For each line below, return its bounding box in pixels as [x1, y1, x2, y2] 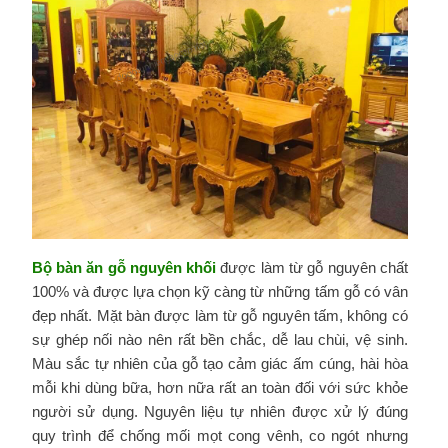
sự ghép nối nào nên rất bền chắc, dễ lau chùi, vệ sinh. [31, 330, 408, 348]
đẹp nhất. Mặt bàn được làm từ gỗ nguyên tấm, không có [31, 306, 408, 324]
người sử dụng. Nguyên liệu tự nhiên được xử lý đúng [31, 402, 408, 420]
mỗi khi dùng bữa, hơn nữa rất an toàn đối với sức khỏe [31, 378, 408, 396]
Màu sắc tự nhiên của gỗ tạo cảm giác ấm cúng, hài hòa [31, 354, 408, 372]
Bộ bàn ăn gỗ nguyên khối [31, 258, 217, 276]
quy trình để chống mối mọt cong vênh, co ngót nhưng [31, 426, 408, 444]
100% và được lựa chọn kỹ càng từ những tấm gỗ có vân [31, 282, 408, 300]
